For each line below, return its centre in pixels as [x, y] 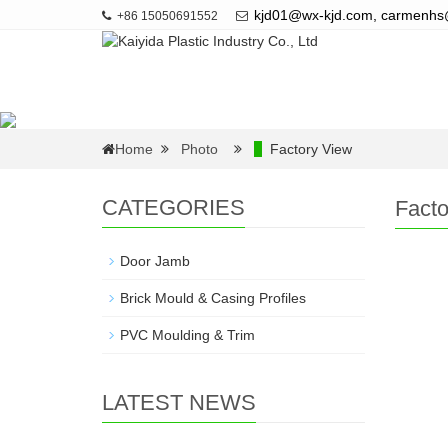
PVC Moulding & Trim [187, 335]
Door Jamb [155, 261]
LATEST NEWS [179, 402]
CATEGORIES [173, 207]
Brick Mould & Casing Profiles [213, 298]
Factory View [311, 149]
